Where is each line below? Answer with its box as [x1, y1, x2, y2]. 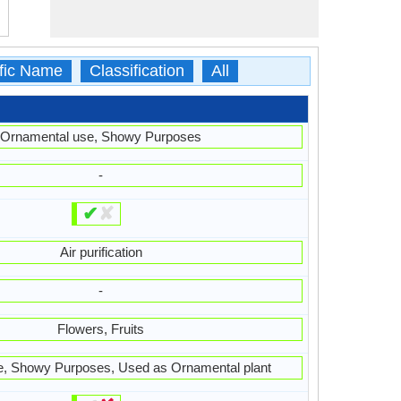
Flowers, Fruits [57, 321, 145, 337]
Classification [89, 62, 184, 80]
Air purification [59, 244, 142, 260]
